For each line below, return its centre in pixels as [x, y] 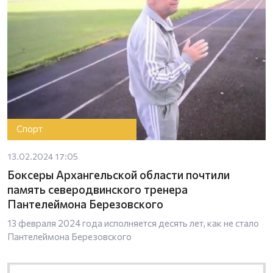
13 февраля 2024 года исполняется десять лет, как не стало [133, 223]
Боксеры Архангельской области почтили [119, 174]
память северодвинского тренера [97, 189]
